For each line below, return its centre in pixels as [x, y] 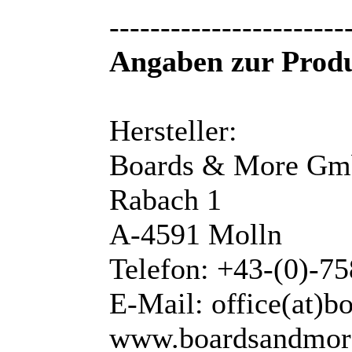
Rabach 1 [165, 200]
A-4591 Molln [196, 235]
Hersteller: [173, 131]
